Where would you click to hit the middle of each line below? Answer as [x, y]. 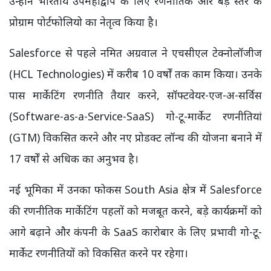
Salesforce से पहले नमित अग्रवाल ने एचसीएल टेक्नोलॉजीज [135, 52]
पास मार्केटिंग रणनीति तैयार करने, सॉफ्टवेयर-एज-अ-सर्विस [135, 95]
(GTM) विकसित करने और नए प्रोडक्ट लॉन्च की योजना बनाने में [135, 137]
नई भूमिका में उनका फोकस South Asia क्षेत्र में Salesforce [135, 189]
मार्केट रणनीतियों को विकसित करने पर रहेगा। [99, 253]
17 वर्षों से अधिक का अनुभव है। [74, 158]
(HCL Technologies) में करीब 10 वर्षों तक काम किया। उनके [135, 73]
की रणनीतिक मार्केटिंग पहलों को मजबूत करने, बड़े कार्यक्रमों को [135, 210]
